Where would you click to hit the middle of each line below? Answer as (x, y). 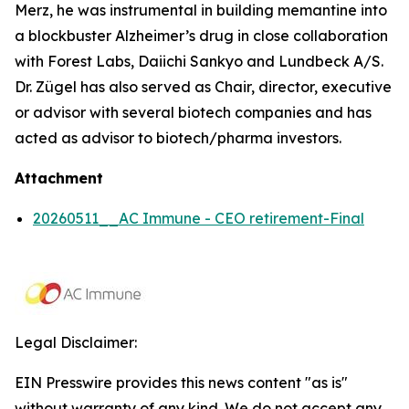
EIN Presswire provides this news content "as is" (181, 383)
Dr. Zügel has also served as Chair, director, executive (203, 87)
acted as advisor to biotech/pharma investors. (178, 138)
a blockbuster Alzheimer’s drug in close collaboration (201, 36)
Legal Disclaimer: (76, 342)
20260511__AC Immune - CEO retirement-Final (199, 218)
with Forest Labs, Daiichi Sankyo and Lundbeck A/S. (199, 61)
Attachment (59, 178)
